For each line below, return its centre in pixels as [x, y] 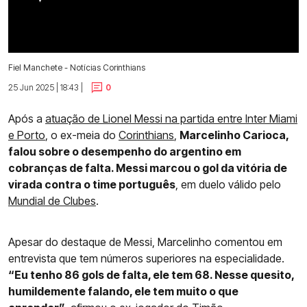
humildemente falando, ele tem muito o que [123, 292]
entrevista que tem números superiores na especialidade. [146, 259]
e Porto [27, 135]
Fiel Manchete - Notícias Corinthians [77, 67]
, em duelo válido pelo [228, 185]
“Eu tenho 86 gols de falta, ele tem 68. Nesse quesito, [151, 275]
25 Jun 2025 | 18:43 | [46, 87]
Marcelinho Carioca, [234, 135]
